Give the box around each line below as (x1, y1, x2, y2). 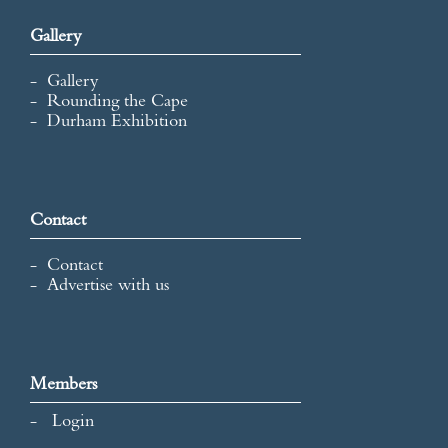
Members (30, 376, 98, 395)
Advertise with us (47, 277, 170, 296)
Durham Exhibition (47, 113, 188, 132)
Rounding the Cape (47, 93, 189, 112)
